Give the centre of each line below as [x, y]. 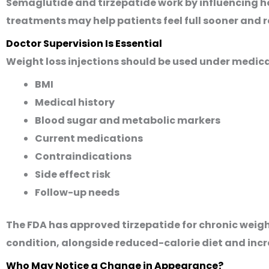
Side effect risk [73, 174]
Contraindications [83, 156]
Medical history [75, 102]
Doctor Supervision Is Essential [84, 44]
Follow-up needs [77, 192]
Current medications [89, 138]
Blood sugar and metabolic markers [128, 120]
